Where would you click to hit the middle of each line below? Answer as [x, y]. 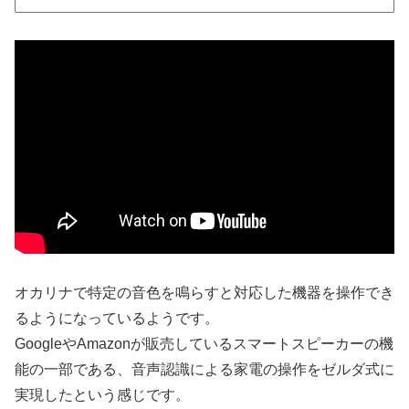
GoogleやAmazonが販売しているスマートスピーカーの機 [204, 344]
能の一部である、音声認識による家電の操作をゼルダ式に [204, 370]
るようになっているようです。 [117, 319]
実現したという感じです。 [102, 395]
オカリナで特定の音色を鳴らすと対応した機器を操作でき [204, 293]
